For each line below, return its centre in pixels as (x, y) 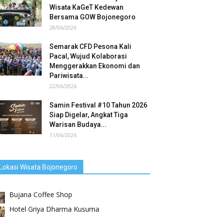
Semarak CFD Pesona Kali (90, 46)
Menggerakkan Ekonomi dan (95, 66)
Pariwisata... (69, 76)
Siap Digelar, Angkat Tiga (89, 115)
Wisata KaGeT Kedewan (86, 7)
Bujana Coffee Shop (41, 194)
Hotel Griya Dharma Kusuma (54, 209)
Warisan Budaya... (78, 124)
